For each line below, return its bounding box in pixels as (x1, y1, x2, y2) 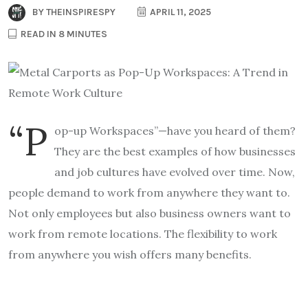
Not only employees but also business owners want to (8, 206, 291, 220)
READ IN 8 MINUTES (19, 27, 107, 40)
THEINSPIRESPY (44, 5, 115, 18)
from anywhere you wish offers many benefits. (8, 247, 252, 261)
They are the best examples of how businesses (54, 144, 296, 158)
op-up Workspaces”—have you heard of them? (54, 123, 296, 137)
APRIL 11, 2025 (148, 5, 211, 18)
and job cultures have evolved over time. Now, (54, 164, 295, 179)
